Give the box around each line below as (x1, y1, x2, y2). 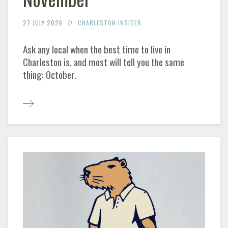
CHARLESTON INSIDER (78, 18, 141, 27)
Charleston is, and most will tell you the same (23, 54, 184, 69)
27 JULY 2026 (23, 18, 63, 27)
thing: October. (23, 67, 76, 82)
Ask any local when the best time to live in (23, 42, 170, 56)
